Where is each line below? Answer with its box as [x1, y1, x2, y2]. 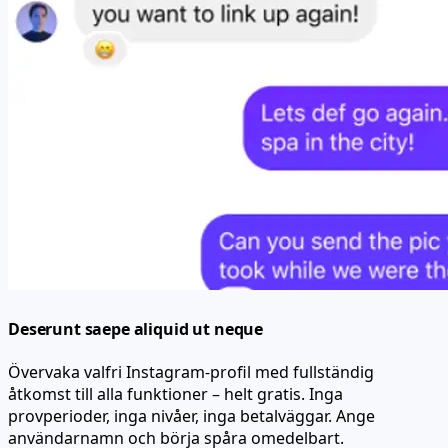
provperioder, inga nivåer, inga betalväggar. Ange [8, 404, 375, 427]
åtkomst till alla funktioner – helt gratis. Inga [8, 382, 343, 405]
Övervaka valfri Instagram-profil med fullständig [8, 360, 374, 383]
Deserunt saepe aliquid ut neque [8, 317, 264, 340]
